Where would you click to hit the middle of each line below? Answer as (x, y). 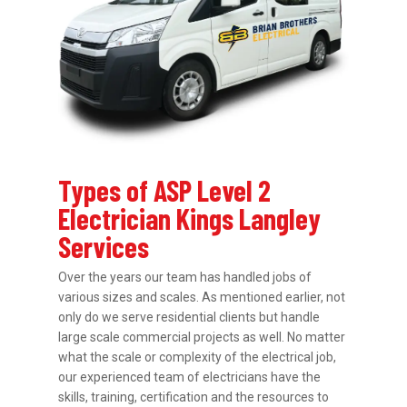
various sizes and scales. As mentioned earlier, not (202, 298)
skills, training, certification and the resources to (194, 397)
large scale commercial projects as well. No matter (202, 338)
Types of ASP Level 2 (165, 190)
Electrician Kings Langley (190, 218)
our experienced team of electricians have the (190, 377)
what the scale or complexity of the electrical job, (198, 357)
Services (104, 247)
